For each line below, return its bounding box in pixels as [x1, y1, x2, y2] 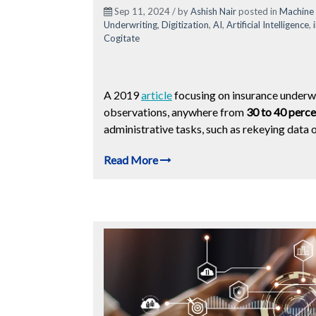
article [141, 87, 172, 102]
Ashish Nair [190, 5, 236, 17]
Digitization [162, 18, 209, 30]
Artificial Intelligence [226, 18, 309, 30]
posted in [236, 5, 279, 17]
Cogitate [104, 32, 140, 44]
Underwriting [104, 18, 157, 30]
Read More [104, 152, 160, 166]
